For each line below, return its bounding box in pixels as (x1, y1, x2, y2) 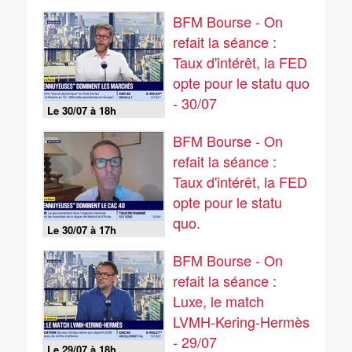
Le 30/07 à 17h (47, 222, 116, 237)
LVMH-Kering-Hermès (173, 311, 310, 332)
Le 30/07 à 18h (47, 103, 116, 118)
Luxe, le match (173, 291, 264, 311)
